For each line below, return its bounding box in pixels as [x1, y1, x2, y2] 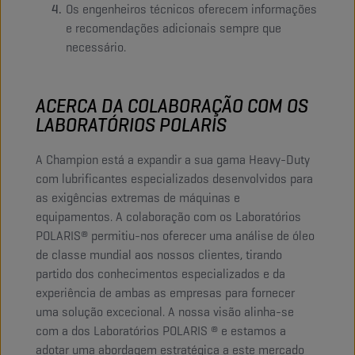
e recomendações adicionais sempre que [66, 20, 281, 37]
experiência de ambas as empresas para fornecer [36, 284, 295, 302]
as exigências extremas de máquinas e [36, 189, 240, 207]
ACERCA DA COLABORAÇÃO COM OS [36, 94, 308, 119]
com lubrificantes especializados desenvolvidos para [36, 170, 313, 188]
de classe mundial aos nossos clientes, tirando [36, 246, 282, 264]
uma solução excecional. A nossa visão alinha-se [36, 303, 294, 321]
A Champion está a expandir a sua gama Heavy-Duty [36, 151, 310, 169]
